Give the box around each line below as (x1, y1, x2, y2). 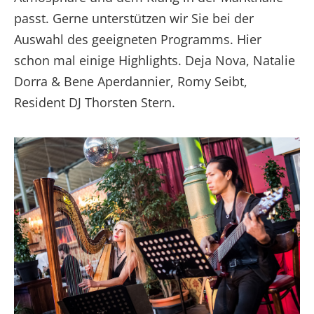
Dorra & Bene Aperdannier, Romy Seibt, (14, 72, 247, 90)
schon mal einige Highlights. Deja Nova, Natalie (14, 51, 295, 69)
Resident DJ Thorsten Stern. (14, 93, 175, 111)
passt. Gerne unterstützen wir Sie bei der (14, 9, 254, 27)
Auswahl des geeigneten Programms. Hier (14, 30, 261, 48)
